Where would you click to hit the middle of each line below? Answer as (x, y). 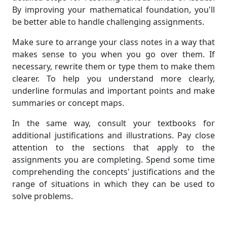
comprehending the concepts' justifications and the (113, 172)
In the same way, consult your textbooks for (113, 123)
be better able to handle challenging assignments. (108, 22)
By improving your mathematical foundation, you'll (113, 10)
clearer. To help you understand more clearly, (113, 79)
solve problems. (43, 196)
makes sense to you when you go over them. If (113, 54)
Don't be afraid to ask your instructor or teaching (113, 217)
